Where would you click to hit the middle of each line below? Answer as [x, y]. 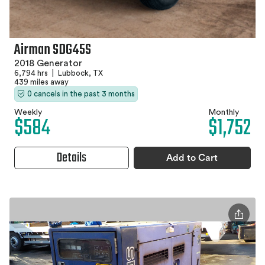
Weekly [28, 112]
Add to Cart [192, 158]
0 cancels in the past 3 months [81, 93]
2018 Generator [48, 63]
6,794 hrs [32, 73]
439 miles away [41, 82]
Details [71, 158]
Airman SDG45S [53, 50]
